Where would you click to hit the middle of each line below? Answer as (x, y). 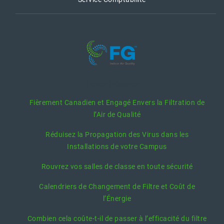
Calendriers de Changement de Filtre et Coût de (117, 186)
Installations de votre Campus (117, 146)
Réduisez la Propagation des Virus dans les (117, 134)
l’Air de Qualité (117, 114)
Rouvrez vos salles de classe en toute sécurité (117, 166)
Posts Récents (112, 84)
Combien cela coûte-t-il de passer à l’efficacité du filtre (117, 218)
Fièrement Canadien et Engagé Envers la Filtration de (117, 102)
